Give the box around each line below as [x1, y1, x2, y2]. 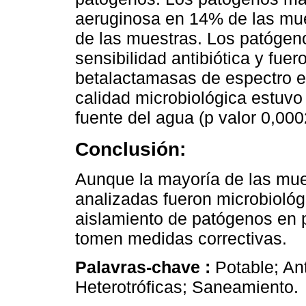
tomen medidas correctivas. [75, 228, 287, 248]
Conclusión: [75, 137, 186, 160]
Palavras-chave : [75, 257, 215, 277]
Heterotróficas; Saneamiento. [75, 277, 298, 296]
